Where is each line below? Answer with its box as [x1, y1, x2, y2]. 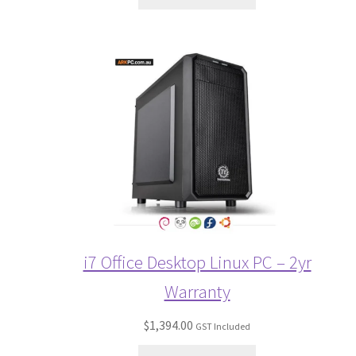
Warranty [164, 280, 230, 304]
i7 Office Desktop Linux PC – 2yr [83, 250, 311, 274]
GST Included [195, 320, 250, 333]
